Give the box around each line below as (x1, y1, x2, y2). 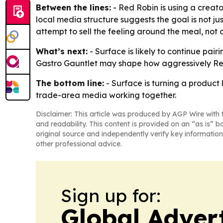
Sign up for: (61, 184, 161, 207)
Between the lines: (36, 2, 111, 12)
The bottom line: (36, 78, 104, 88)
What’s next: (36, 46, 88, 56)
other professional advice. (36, 139, 122, 148)
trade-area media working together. (36, 90, 176, 100)
